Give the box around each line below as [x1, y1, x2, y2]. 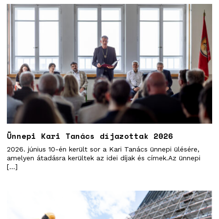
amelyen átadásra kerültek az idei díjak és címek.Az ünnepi [7, 153, 200, 162]
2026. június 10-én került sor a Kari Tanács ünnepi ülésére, [7, 145, 199, 153]
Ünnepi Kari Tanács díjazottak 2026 [7, 130, 173, 142]
